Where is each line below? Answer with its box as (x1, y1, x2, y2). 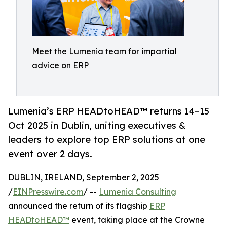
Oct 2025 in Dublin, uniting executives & (8, 120, 185, 131)
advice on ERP (32, 60, 89, 70)
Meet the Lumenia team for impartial (32, 46, 177, 56)
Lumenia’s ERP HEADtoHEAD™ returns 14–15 (8, 105, 209, 117)
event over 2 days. (8, 148, 92, 160)
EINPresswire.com (13, 186, 83, 197)
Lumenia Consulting (99, 186, 176, 197)
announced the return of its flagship (8, 201, 149, 211)
